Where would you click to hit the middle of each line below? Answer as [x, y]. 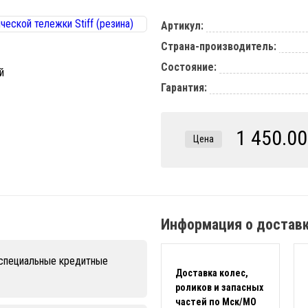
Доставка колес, [212, 273]
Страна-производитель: [219, 46]
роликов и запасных [219, 287]
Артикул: [182, 26]
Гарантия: [184, 88]
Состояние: [189, 67]
